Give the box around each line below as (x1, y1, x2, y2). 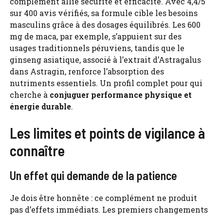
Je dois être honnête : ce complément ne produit (10, 192, 197, 203)
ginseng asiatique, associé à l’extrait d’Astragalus (10, 54, 201, 65)
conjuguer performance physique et (50, 89, 192, 100)
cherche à (10, 89, 50, 100)
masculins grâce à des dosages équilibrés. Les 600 (10, 19, 200, 30)
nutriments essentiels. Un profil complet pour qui (10, 77, 202, 88)
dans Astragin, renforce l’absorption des (10, 66, 164, 76)
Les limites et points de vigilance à (10, 124, 205, 142)
